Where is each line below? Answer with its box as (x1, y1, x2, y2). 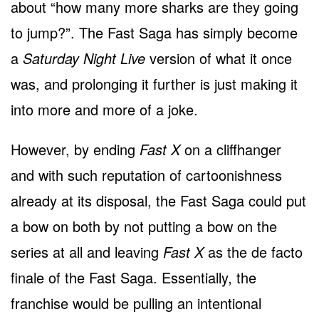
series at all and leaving (11, 241, 163, 262)
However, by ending (11, 138, 140, 159)
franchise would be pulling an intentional (11, 292, 261, 313)
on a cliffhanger (180, 138, 281, 159)
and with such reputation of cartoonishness (11, 164, 282, 185)
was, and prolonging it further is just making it (11, 73, 298, 94)
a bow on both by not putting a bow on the (11, 215, 277, 236)
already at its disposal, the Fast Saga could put (11, 189, 306, 211)
